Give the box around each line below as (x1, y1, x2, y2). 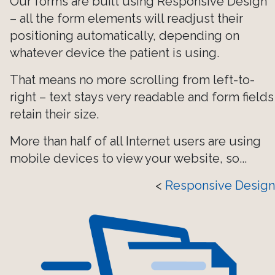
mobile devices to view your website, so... (10, 151, 247, 166)
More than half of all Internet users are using (10, 134, 261, 149)
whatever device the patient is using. (10, 45, 219, 61)
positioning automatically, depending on (10, 28, 239, 44)
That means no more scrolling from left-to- (10, 72, 255, 88)
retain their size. (10, 107, 99, 122)
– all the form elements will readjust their (10, 11, 243, 26)
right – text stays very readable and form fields (10, 90, 274, 105)
